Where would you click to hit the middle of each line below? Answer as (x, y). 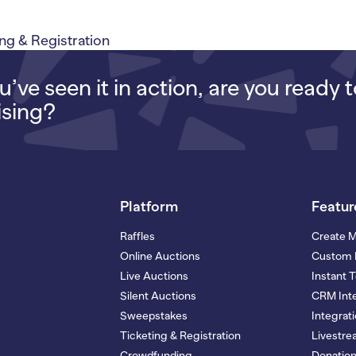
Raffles (137, 236)
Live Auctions (154, 275)
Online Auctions (160, 255)
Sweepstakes (153, 315)
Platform (149, 206)
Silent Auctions (158, 295)
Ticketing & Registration (180, 335)
